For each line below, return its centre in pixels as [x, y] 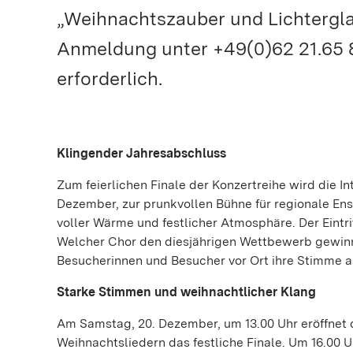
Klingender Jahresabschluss [141, 153]
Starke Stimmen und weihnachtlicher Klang [188, 292]
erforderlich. [110, 78]
